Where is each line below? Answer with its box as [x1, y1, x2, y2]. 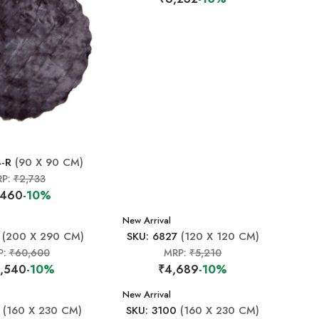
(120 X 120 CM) [177, 229, 259, 244]
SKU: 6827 [126, 229, 177, 244]
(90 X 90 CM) [11, 155, 83, 170]
